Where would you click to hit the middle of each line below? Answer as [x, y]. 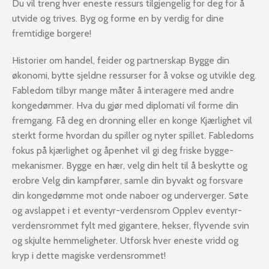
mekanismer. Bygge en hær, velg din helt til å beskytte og [130, 165]
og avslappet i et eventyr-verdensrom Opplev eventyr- [127, 210]
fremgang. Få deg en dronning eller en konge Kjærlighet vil [132, 120]
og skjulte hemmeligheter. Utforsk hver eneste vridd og [125, 240]
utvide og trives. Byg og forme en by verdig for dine [118, 18]
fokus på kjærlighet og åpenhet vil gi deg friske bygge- [123, 150]
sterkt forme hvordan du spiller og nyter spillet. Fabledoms [133, 135]
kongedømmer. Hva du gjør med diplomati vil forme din [125, 105]
